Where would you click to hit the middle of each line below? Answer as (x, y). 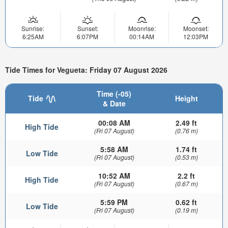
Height (186, 98)
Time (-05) (114, 93)
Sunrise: (33, 28)
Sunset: (88, 28)
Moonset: (196, 28)
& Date (114, 103)
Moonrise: (142, 28)
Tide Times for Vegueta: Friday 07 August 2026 (86, 70)
